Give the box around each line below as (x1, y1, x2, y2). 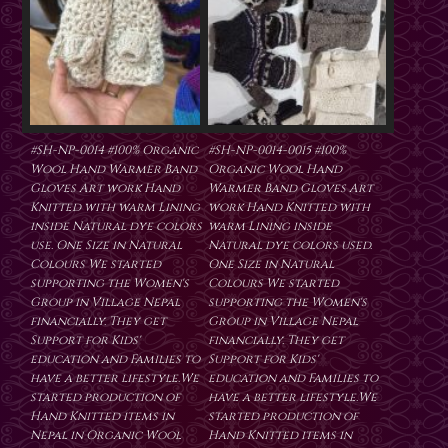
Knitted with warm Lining (30, 199, 200, 216)
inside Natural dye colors (30, 218, 202, 235)
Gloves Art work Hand (30, 180, 180, 197)
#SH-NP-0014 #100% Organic (30, 142, 198, 159)
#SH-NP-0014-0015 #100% (208, 142, 346, 159)
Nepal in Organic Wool (30, 427, 181, 444)
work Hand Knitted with (208, 199, 370, 216)
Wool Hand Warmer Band (30, 161, 197, 178)
